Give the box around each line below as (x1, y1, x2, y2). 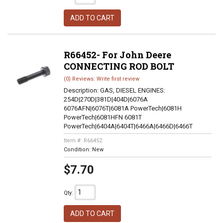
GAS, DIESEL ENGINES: (100, 87, 165, 94)
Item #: (63, 137, 84, 144)
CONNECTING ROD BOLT (63, 60, 174, 72)
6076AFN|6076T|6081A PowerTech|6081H (63, 105, 182, 112)
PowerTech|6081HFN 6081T (63, 113, 142, 121)
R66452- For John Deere (63, 49, 171, 61)
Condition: (63, 146, 92, 153)
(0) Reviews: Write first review (63, 76, 139, 82)
